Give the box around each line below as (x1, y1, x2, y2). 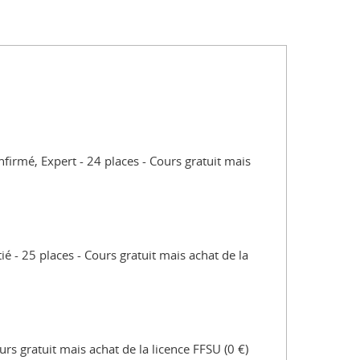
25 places (22, 246, 74, 263)
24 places (87, 152, 139, 169)
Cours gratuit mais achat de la (84, 246, 248, 263)
